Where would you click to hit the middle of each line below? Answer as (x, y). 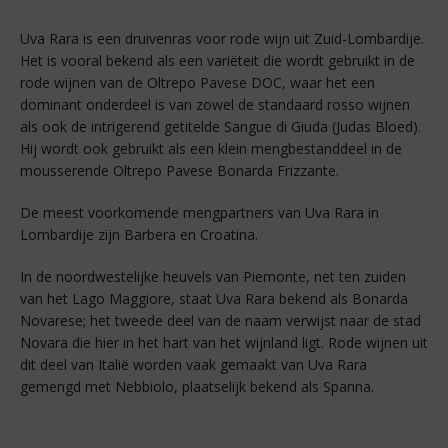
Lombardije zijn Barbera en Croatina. (139, 235)
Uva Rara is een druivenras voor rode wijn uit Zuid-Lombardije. (222, 39)
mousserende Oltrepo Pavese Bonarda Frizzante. (179, 171)
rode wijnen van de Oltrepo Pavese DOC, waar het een (197, 83)
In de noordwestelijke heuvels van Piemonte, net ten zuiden (213, 277)
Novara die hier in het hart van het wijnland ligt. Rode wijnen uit (224, 343)
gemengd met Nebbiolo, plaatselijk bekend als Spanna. (197, 387)
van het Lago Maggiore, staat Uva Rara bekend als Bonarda (214, 299)
